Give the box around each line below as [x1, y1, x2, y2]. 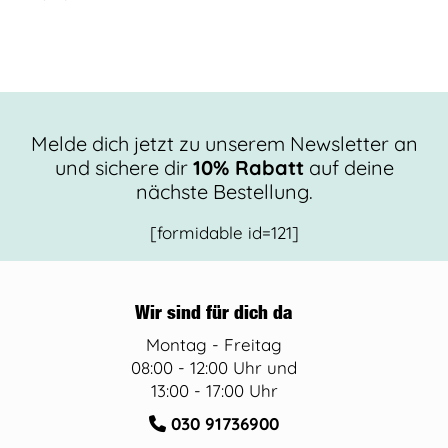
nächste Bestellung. [135, 179, 313, 205]
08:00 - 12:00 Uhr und [131, 357, 297, 379]
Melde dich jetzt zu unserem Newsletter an [30, 131, 418, 157]
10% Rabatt [192, 155, 304, 181]
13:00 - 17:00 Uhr [150, 380, 278, 402]
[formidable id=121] [149, 222, 299, 244]
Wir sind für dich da [135, 301, 293, 324]
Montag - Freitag [146, 334, 282, 356]
